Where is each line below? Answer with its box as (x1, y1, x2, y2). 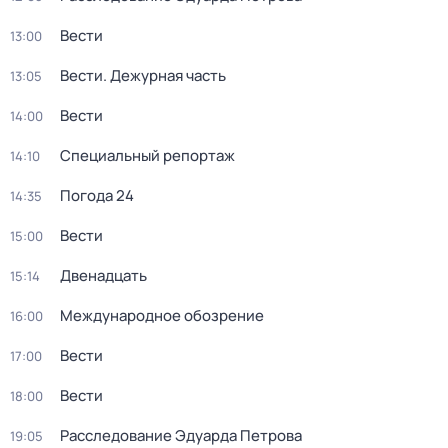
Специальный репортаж (60, 145, 235, 166)
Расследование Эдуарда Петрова (60, 425, 302, 446)
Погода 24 (60, 185, 134, 206)
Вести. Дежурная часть (60, 65, 226, 86)
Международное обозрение (60, 305, 264, 326)
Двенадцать (60, 265, 147, 286)
